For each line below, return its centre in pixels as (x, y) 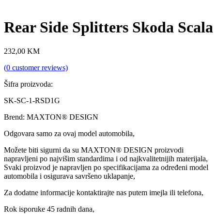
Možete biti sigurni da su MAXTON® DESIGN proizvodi (94, 150)
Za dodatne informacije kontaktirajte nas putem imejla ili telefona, (104, 192)
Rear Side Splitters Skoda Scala (108, 27)
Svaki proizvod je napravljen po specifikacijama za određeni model (106, 167)
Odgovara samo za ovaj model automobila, (69, 133)
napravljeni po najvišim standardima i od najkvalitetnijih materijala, (106, 158)
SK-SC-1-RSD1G (32, 100)
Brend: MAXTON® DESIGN (51, 117)
